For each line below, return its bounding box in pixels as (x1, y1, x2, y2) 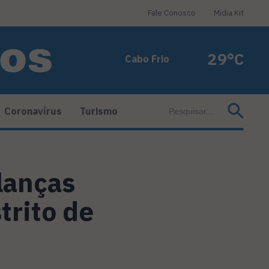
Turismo (80, 105, 118, 118)
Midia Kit (214, 8, 244, 18)
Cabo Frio (125, 53, 169, 65)
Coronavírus (4, 105, 62, 118)
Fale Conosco (148, 8, 196, 18)
